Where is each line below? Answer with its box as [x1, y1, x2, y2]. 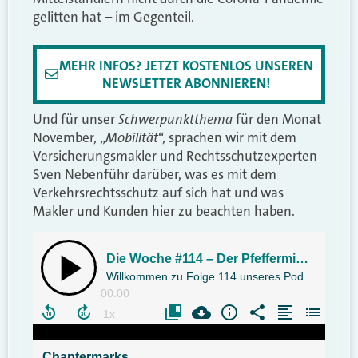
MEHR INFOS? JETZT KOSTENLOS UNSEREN [58, 56, 313, 74]
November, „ [33, 128, 105, 146]
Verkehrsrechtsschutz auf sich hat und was [33, 183, 284, 201]
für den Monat [233, 109, 321, 128]
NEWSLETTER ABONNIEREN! [101, 74, 270, 92]
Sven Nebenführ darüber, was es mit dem [33, 165, 276, 183]
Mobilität [105, 125, 158, 149]
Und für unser [33, 109, 118, 128]
